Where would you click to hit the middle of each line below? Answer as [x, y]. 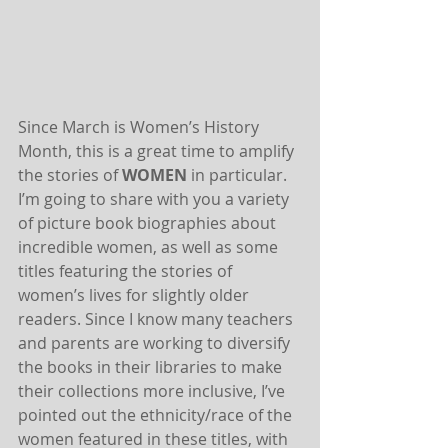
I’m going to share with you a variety [155, 199]
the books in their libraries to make [152, 367]
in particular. [239, 175]
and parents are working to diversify [156, 343]
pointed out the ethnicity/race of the [157, 415]
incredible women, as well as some [150, 247]
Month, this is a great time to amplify [158, 151]
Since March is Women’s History [140, 127]
